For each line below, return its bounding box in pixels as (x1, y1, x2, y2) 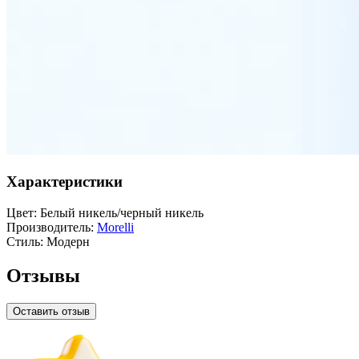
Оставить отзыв (13, 305, 90, 317)
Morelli (97, 220, 134, 234)
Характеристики (6, 173, 123, 191)
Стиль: (6, 234, 43, 248)
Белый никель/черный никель (40, 205, 204, 220)
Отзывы (6, 264, 80, 286)
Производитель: (6, 220, 94, 234)
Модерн (46, 234, 90, 248)
